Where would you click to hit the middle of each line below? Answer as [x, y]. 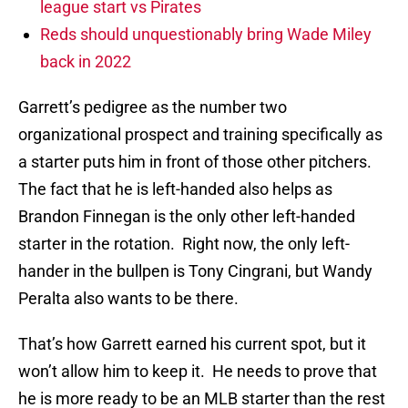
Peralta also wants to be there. [128, 299]
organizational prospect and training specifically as [200, 135]
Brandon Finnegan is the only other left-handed [187, 217]
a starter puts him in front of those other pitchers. [197, 162]
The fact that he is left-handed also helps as [175, 189]
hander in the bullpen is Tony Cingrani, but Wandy [195, 271]
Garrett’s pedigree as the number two [153, 107]
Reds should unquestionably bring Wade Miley [206, 35]
